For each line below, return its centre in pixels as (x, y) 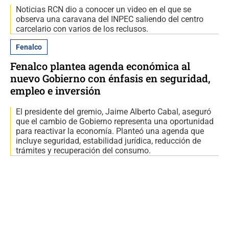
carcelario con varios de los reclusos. (82, 29)
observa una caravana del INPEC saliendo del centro (110, 19)
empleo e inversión (55, 91)
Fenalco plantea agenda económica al (100, 66)
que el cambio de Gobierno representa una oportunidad (115, 122)
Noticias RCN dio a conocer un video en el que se (104, 10)
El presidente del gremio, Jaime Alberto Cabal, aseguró (113, 112)
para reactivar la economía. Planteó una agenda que (110, 131)
